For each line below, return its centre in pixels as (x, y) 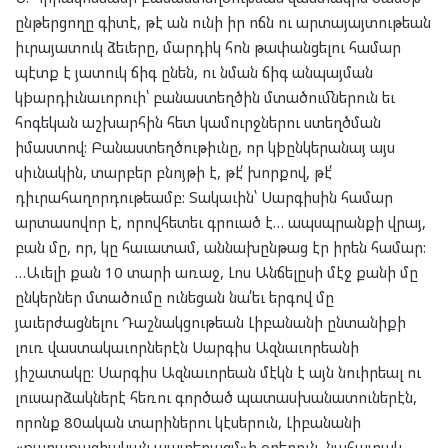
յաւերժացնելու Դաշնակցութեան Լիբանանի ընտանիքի (210, 322)
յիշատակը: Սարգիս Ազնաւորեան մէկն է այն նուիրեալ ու (218, 372)
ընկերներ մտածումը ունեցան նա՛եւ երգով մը (174, 297)
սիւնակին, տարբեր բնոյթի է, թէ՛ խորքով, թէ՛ (173, 172)
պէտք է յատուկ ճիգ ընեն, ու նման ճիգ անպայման (194, 72)
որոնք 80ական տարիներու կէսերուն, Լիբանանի (188, 422)
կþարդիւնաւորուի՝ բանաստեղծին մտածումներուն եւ (205, 97)
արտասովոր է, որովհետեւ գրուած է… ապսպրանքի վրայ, (220, 222)
